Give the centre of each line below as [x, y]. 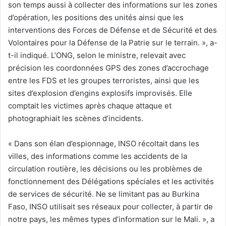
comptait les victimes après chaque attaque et [90, 105]
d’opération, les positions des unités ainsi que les [96, 17]
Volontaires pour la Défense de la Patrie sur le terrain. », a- [113, 42]
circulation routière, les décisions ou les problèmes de [105, 168]
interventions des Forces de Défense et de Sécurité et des [112, 30]
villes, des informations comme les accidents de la [98, 156]
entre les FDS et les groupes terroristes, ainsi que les [104, 80]
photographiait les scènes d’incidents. [76, 118]
